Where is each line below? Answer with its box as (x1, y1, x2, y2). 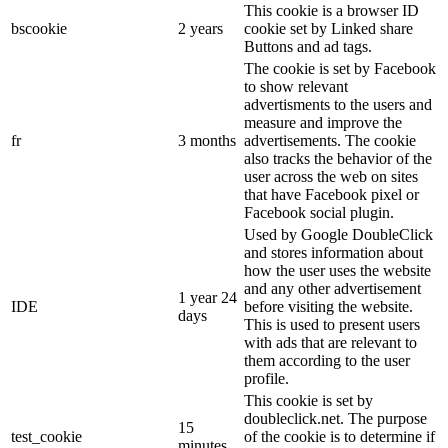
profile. (244, 370, 289, 388)
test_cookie (11, 428, 82, 446)
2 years (178, 20, 223, 38)
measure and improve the (244, 114, 402, 132)
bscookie (11, 20, 67, 38)
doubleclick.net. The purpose (244, 410, 427, 428)
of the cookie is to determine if (244, 428, 435, 446)
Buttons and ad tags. (244, 38, 372, 56)
